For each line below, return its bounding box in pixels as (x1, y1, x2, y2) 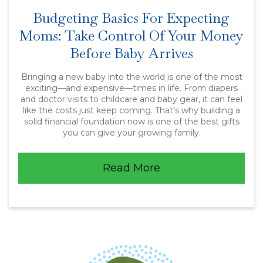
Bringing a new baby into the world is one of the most (21, 72, 242, 82)
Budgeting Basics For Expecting (33, 9, 230, 27)
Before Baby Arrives (70, 44, 193, 62)
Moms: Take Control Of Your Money (19, 26, 244, 45)
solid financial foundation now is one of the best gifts (23, 116, 240, 127)
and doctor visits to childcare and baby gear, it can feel (21, 94, 242, 104)
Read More (103, 161, 160, 174)
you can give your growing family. (62, 127, 201, 138)
